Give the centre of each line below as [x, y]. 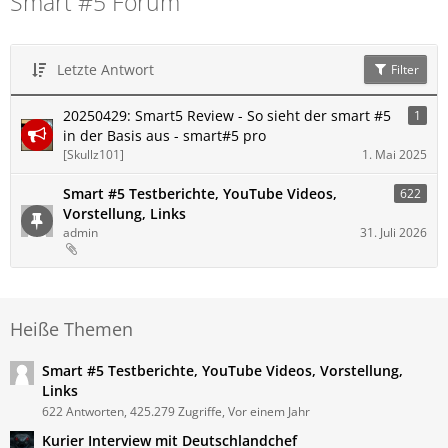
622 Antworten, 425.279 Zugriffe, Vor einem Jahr [176, 411]
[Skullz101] [93, 154]
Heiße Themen [71, 329]
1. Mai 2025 [394, 154]
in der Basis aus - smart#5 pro [164, 135]
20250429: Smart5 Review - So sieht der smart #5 [227, 115]
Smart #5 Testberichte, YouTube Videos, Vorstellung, [222, 370]
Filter [403, 69]
